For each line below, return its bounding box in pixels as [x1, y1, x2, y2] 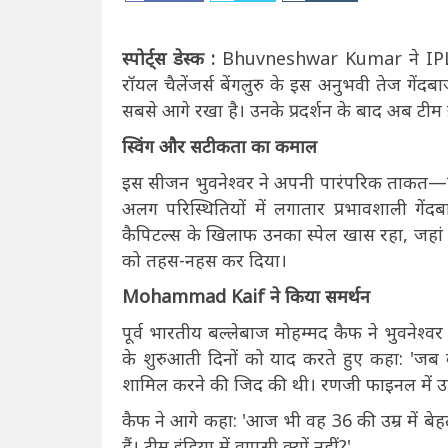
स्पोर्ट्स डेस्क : [122, 46, 216, 71]
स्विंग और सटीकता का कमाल [122, 134, 317, 159]
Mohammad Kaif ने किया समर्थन [122, 284, 370, 309]
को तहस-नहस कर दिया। [122, 248, 287, 273]
